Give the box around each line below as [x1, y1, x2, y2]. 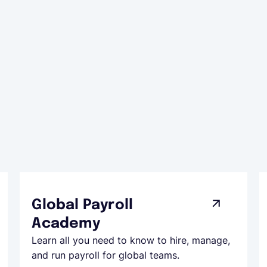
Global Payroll [32, 198, 133, 213]
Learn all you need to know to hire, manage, [32, 234, 231, 246]
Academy [32, 216, 100, 231]
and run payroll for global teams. [32, 249, 180, 261]
